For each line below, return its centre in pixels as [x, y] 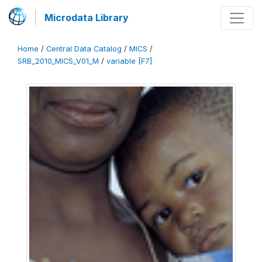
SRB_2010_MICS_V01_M [58, 61]
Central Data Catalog [84, 49]
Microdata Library [87, 18]
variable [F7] [129, 61]
